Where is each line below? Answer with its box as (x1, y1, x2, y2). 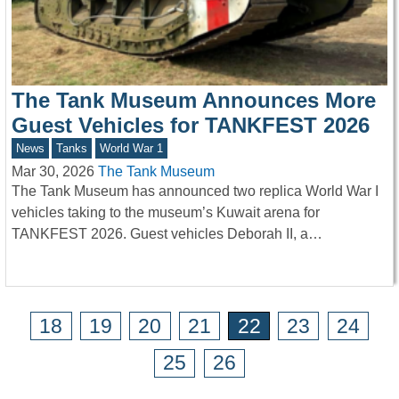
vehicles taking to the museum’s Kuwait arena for (12, 204, 320, 220)
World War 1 (99, 141, 163, 155)
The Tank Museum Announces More (12, 87, 376, 112)
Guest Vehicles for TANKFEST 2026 (12, 112, 370, 137)
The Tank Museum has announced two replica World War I (12, 183, 379, 199)
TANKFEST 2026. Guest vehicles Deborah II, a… (12, 225, 322, 241)
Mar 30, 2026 (12, 163, 94, 179)
